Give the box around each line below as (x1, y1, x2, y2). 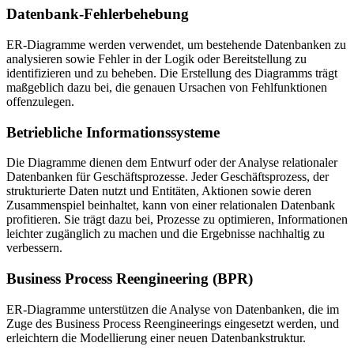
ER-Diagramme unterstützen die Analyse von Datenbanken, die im (6, 302, 339, 316)
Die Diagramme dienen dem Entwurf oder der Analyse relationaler (6, 156, 337, 170)
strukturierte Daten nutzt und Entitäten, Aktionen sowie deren (6, 184, 311, 198)
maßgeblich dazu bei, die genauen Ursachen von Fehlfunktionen (6, 80, 327, 94)
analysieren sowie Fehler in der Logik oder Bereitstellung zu (6, 51, 307, 66)
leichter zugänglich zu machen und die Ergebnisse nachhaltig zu (6, 227, 325, 241)
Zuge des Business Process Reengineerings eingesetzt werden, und (6, 316, 339, 330)
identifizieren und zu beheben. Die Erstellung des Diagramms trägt (6, 66, 337, 80)
